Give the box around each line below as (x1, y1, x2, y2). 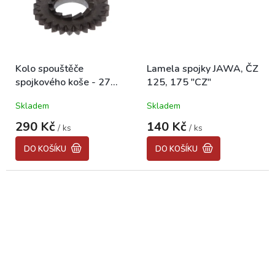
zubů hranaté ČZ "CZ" (15, 88, 112, 103)
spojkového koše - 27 (15, 75, 110, 89)
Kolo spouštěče (15, 61, 83, 76)
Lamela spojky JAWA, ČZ (147, 61, 258, 76)
